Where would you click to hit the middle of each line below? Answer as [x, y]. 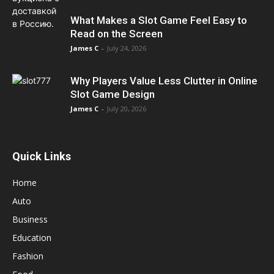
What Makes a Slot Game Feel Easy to [159, 20]
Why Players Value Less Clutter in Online [164, 81]
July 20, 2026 [127, 109]
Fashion [28, 256]
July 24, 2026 [127, 48]
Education [32, 238]
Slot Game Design [113, 94]
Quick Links [42, 157]
